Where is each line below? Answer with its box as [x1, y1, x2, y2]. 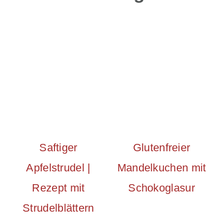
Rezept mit [32, 182, 85, 194]
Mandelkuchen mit [117, 162, 206, 174]
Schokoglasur [128, 182, 195, 194]
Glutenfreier [133, 141, 191, 154]
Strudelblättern [23, 202, 94, 215]
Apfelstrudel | [26, 162, 91, 174]
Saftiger [39, 141, 78, 154]
